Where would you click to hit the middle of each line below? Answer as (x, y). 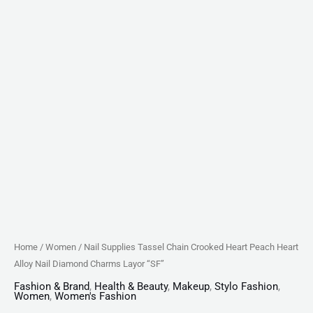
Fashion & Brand (52, 286)
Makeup (191, 286)
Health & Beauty (131, 286)
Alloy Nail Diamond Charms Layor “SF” (89, 263)
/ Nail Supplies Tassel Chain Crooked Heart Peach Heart (187, 247)
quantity (32, 51)
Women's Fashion (95, 296)
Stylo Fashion (246, 286)
